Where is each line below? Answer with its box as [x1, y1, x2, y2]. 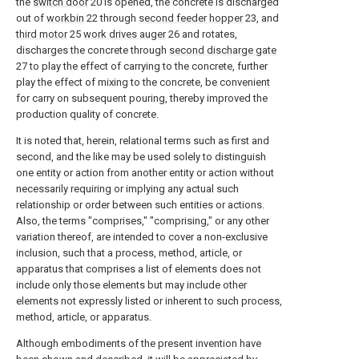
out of [16, 12, 46, 24]
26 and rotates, [166, 28, 237, 40]
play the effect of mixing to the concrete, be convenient [16, 76, 270, 88]
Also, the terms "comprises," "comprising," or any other [16, 215, 269, 227]
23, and [243, 12, 279, 24]
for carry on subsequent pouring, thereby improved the [16, 92, 268, 104]
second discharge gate [169, 44, 276, 56]
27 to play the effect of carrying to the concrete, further [16, 60, 268, 72]
